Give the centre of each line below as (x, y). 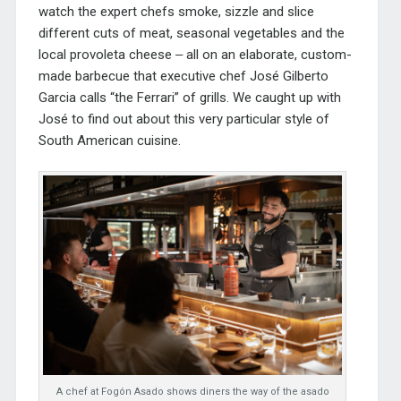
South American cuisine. (109, 140)
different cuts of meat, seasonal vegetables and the (191, 33)
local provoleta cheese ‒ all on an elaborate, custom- (195, 54)
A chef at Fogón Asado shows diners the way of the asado (192, 392)
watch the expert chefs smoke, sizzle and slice (176, 11)
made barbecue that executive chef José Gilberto (183, 76)
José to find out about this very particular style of (183, 119)
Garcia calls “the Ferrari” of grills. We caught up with (189, 97)
